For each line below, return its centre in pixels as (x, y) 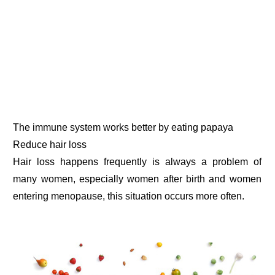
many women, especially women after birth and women (137, 179)
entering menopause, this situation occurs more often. (129, 196)
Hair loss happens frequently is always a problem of (137, 161)
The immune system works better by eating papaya (123, 127)
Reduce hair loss (50, 144)
